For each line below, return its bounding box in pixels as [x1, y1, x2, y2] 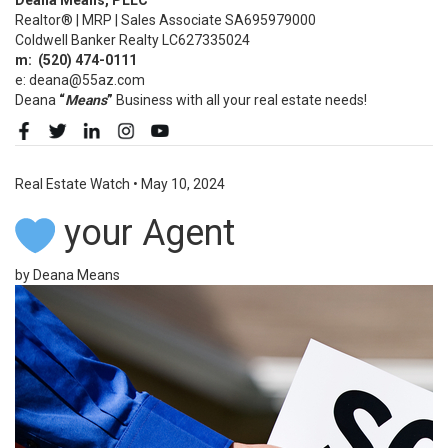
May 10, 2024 [141, 176, 225, 193]
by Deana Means [15, 267, 120, 284]
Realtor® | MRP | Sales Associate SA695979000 [15, 11, 316, 28]
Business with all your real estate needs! [116, 91, 367, 108]
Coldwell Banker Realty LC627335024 [15, 31, 250, 48]
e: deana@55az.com [15, 71, 145, 88]
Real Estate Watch [15, 176, 130, 193]
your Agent [54, 212, 244, 255]
